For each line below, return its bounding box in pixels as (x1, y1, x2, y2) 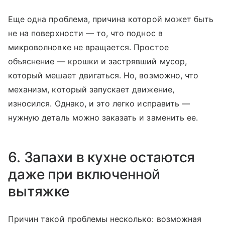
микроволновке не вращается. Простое (8, 42, 169, 52)
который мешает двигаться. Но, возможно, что (8, 70, 199, 80)
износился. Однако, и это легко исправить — (8, 98, 190, 108)
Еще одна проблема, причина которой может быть (8, 14, 214, 24)
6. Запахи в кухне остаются (8, 149, 195, 166)
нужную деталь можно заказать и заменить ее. (8, 113, 198, 123)
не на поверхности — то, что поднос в (8, 28, 163, 38)
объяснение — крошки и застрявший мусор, (8, 56, 187, 66)
